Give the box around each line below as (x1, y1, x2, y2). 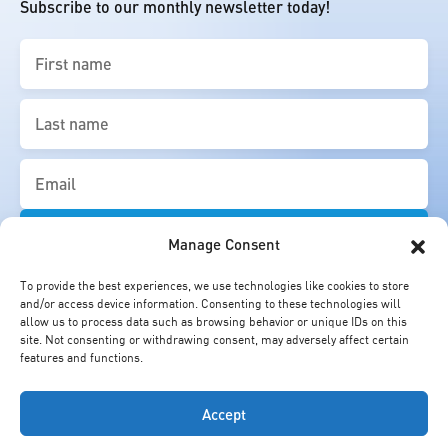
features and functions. (20, 350, 143, 364)
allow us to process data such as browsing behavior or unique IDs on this (20, 314, 407, 328)
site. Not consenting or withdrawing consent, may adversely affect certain (20, 332, 409, 346)
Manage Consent (168, 235, 280, 253)
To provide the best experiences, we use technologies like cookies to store (20, 278, 409, 292)
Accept (202, 404, 246, 423)
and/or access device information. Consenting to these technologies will (20, 296, 401, 310)
